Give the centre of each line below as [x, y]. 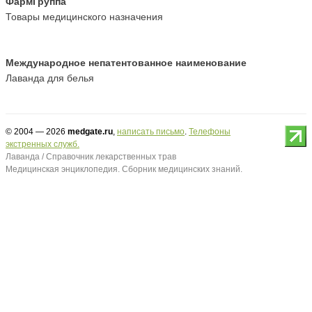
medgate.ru [90, 132]
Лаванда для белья [50, 78]
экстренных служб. [42, 145]
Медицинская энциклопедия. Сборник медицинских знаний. [124, 170]
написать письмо [151, 132]
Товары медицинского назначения [84, 17]
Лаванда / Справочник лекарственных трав [91, 157]
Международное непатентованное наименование [126, 63]
